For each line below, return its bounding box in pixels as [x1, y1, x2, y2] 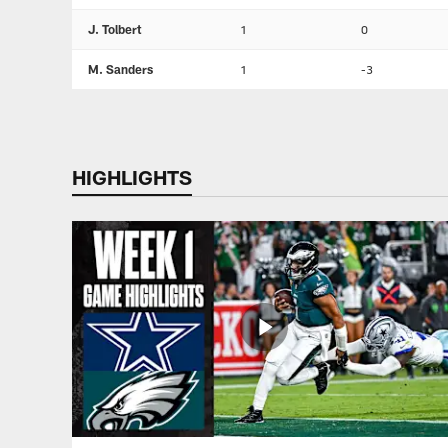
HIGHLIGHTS [72, 165, 192, 189]
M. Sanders [88, 62, 153, 76]
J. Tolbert [88, 22, 141, 36]
